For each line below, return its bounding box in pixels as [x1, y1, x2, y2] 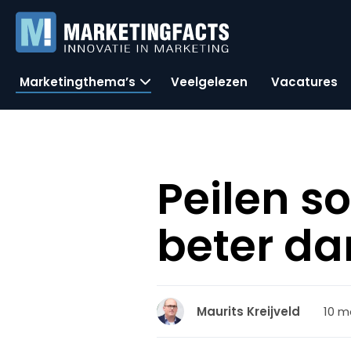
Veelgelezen [171, 73, 248, 90]
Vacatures [271, 73, 338, 90]
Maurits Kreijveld [197, 303, 301, 320]
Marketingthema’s [20, 73, 136, 90]
